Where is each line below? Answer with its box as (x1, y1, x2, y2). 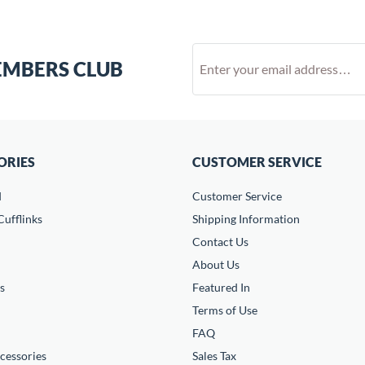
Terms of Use (192, 303, 257, 317)
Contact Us (192, 235, 248, 248)
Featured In (192, 280, 250, 294)
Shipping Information (192, 212, 300, 226)
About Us (192, 257, 240, 271)
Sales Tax (192, 349, 236, 363)
